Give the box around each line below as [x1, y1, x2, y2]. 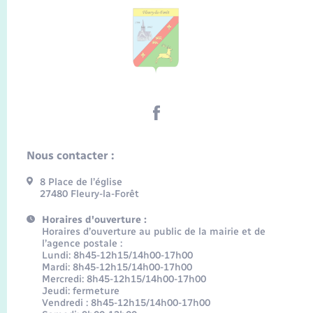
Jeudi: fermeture [41, 285, 119, 298]
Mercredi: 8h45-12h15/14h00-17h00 [41, 273, 206, 286]
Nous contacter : [27, 149, 114, 163]
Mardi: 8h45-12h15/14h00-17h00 [41, 261, 192, 274]
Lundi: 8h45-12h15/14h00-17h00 [41, 249, 193, 262]
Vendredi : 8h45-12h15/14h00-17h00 [41, 297, 210, 310]
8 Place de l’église [40, 176, 123, 189]
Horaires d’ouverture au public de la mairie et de [41, 226, 265, 238]
